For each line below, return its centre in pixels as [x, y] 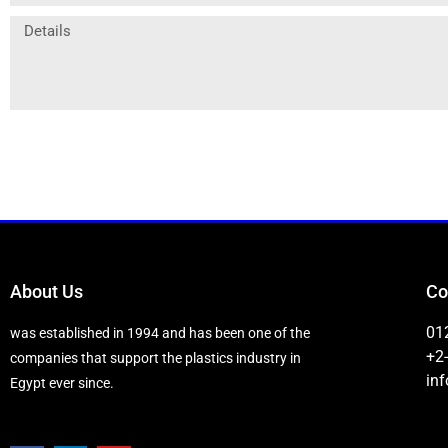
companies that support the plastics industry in [155, 357]
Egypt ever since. [62, 382]
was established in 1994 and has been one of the [160, 332]
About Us [46, 291]
